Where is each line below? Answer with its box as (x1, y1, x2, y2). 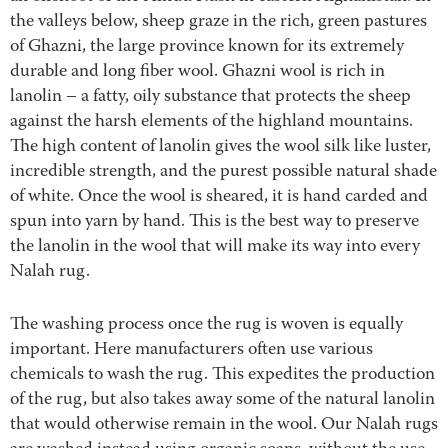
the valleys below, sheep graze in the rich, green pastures (10, 8, 427, 36)
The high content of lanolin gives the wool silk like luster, (10, 133, 431, 161)
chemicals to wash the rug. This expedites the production (10, 361, 435, 389)
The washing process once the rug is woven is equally (10, 311, 403, 339)
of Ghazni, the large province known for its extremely (10, 33, 404, 61)
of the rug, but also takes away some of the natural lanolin (10, 386, 435, 414)
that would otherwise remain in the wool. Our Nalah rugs (10, 411, 438, 439)
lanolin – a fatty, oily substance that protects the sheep (10, 83, 411, 111)
